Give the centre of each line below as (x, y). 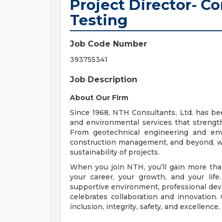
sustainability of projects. (115, 152)
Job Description (104, 80)
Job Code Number (109, 44)
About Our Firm (99, 98)
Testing (99, 20)
